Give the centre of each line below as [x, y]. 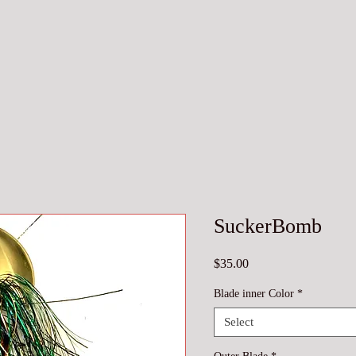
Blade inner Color [254, 294]
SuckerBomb [268, 226]
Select [239, 322]
